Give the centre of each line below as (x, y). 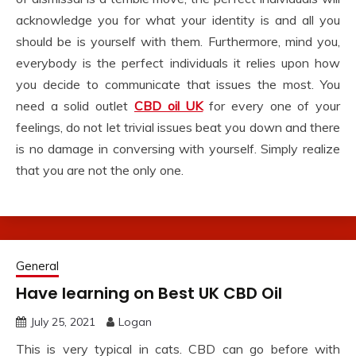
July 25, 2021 (63, 322)
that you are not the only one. (100, 170)
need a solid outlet (75, 106)
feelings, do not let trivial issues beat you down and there (178, 128)
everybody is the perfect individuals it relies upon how (178, 63)
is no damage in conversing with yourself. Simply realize (178, 149)
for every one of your (275, 106)
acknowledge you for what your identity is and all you (178, 20)
